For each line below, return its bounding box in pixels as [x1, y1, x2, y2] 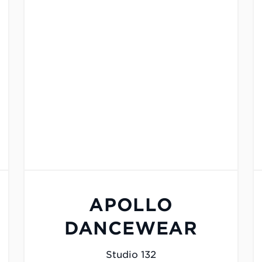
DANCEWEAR [64, 218, 198, 239]
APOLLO [89, 194, 173, 216]
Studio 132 [105, 249, 157, 261]
